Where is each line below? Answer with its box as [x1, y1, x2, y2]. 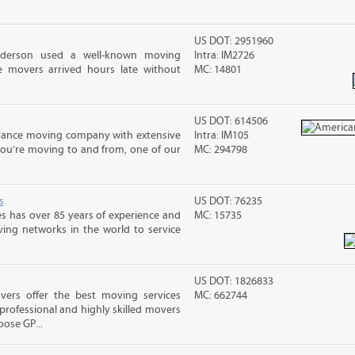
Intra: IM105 [194, 129, 250, 142]
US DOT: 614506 [194, 115, 269, 128]
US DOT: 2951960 [194, 35, 274, 48]
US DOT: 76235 [194, 195, 263, 208]
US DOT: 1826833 [194, 275, 274, 288]
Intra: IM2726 [194, 49, 255, 62]
